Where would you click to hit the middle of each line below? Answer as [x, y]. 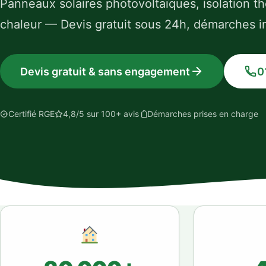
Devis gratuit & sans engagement [105, 71]
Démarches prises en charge [203, 114]
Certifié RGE [31, 114]
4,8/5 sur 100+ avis [101, 114]
